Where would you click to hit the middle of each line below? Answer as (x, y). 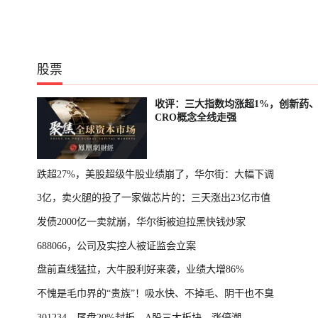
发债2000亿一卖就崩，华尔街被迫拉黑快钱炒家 (141, 221)
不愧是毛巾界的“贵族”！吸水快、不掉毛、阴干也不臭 (155, 294)
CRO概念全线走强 (195, 117)
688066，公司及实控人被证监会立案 (116, 245)
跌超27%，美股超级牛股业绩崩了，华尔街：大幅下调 (155, 174)
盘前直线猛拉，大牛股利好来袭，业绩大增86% (141, 269)
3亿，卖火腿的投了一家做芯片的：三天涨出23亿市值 (154, 198)
